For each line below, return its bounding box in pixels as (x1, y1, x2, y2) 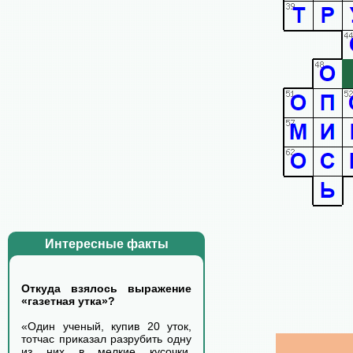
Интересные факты (44, 237, 169, 251)
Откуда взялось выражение (21, 282, 191, 295)
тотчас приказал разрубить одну (21, 333, 191, 345)
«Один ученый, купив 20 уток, (21, 320, 191, 333)
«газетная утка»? (21, 295, 115, 307)
